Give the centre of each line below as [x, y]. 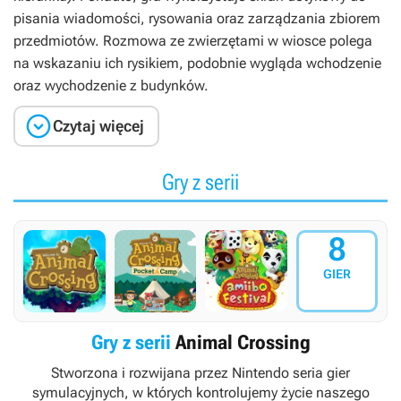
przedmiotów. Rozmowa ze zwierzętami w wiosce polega [193, 41]
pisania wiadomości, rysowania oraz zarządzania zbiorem [197, 18]
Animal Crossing [240, 342]
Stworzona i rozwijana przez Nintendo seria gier [200, 372]
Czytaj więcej [98, 126]
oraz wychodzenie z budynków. [111, 85]
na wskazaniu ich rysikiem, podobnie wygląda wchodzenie [197, 63]
